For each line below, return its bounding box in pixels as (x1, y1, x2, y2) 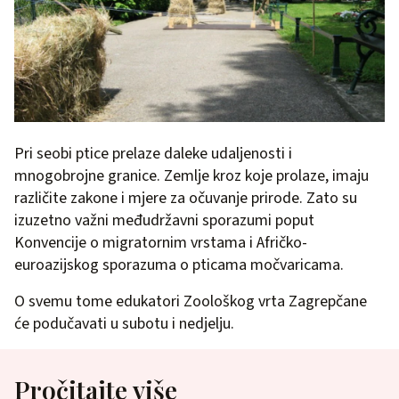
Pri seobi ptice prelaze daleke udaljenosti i (14, 142, 292, 166)
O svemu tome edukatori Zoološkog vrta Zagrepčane (14, 290, 367, 313)
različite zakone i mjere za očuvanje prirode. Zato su (14, 187, 357, 210)
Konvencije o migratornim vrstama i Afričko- (14, 232, 307, 255)
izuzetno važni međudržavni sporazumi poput (14, 209, 314, 232)
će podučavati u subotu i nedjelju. (14, 313, 234, 336)
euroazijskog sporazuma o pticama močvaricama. (14, 254, 344, 277)
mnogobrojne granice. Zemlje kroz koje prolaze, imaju (14, 165, 369, 188)
